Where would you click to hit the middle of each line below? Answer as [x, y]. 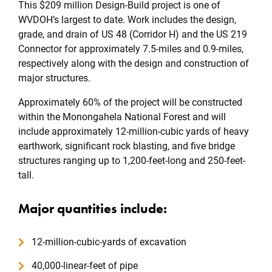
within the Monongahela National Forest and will [122, 117]
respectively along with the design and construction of [134, 63]
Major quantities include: [93, 209]
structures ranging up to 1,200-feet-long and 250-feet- [132, 161]
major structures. [54, 78]
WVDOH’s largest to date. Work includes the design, [127, 20]
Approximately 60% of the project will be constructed [130, 102]
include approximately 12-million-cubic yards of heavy [134, 131]
